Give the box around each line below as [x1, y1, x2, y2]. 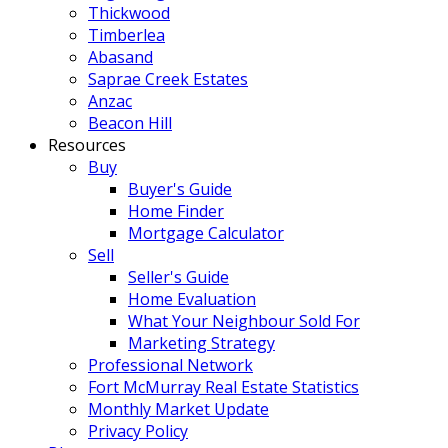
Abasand [88, 46, 153, 68]
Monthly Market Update [88, 398, 269, 420]
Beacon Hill [88, 112, 172, 134]
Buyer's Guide [128, 178, 232, 200]
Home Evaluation [128, 288, 256, 310]
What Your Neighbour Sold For [128, 310, 360, 332]
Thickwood [88, 2, 170, 24]
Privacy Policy [88, 420, 188, 442]
